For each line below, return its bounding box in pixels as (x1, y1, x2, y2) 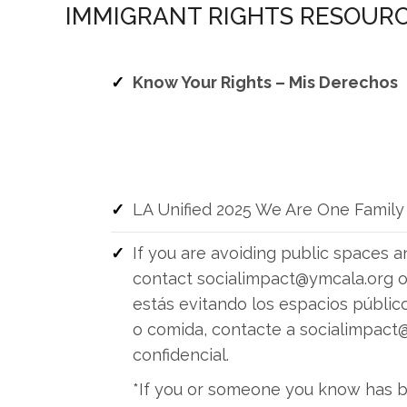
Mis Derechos (289, 73, 398, 92)
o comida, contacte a (133, 320, 300, 339)
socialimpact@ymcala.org (197, 269, 393, 288)
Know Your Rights (133, 73, 272, 92)
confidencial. (133, 345, 229, 364)
